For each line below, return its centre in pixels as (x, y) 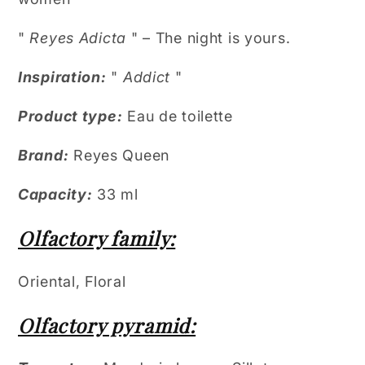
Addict (147, 77)
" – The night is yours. (209, 38)
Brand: (44, 156)
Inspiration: (62, 77)
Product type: (70, 117)
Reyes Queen (121, 156)
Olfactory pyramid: (107, 325)
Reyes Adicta (78, 38)
